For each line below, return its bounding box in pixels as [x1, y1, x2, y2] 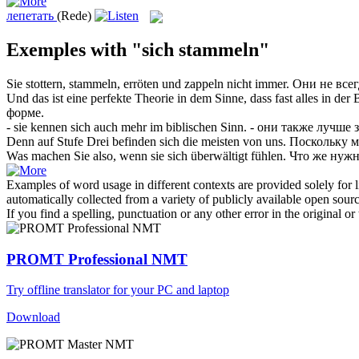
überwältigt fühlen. [188, 148, 286, 163]
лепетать [6, 8, 54, 22]
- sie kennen [6, 119, 71, 134]
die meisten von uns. [179, 134, 286, 148]
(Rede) [57, 8, 91, 22]
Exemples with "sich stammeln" [6, 38, 269, 60]
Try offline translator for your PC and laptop [6, 283, 229, 297]
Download [6, 310, 60, 325]
